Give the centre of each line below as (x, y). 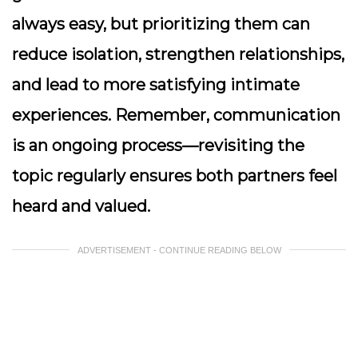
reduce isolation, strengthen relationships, (178, 54)
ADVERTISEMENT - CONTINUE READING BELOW (179, 250)
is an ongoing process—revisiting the (158, 145)
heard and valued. (81, 206)
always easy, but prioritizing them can (161, 24)
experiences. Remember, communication (176, 115)
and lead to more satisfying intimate (156, 85)
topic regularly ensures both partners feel (175, 176)
